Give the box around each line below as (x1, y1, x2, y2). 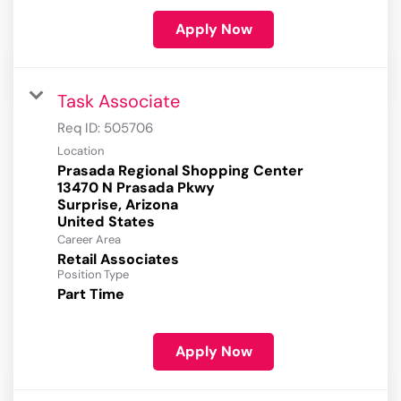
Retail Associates (57, 250, 179, 269)
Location (57, 143, 104, 159)
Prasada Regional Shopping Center (57, 161, 303, 181)
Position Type (57, 267, 129, 283)
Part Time (57, 285, 124, 304)
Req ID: (57, 119, 104, 138)
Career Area (57, 232, 121, 248)
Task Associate (57, 90, 180, 114)
